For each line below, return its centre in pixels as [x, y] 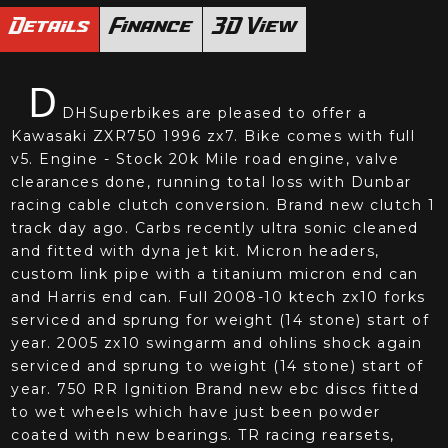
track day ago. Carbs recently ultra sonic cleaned [215, 228]
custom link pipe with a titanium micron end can [215, 274]
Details [49, 27]
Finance [151, 27]
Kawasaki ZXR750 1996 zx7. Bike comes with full [213, 136]
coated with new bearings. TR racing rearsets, [203, 435]
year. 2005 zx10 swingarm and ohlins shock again [217, 343]
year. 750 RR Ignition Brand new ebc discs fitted [215, 389]
